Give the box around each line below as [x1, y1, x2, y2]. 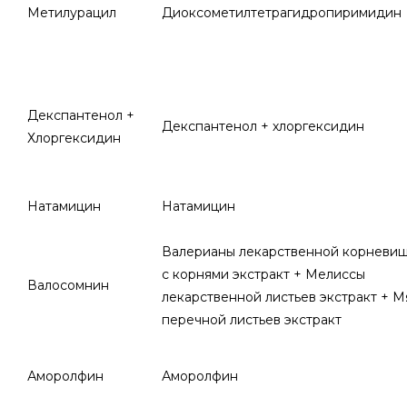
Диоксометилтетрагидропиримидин [162, 5, 402, 21]
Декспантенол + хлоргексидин [162, 118, 364, 134]
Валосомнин [27, 277, 109, 293]
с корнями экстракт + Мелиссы [162, 266, 365, 283]
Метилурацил [27, 5, 116, 21]
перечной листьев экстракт [162, 312, 342, 328]
